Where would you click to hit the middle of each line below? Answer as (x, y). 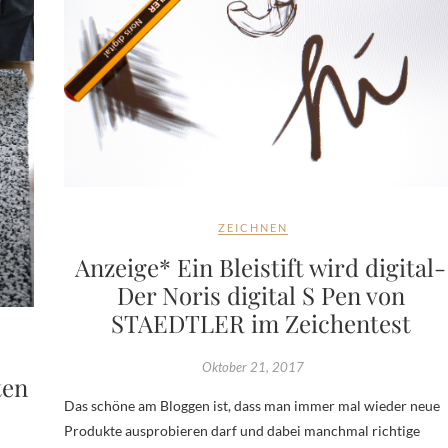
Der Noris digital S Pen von (260, 294)
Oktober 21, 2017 (253, 366)
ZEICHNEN (253, 227)
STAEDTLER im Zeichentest (260, 322)
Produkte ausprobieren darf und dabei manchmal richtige (241, 430)
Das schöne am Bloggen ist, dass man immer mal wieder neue (251, 405)
